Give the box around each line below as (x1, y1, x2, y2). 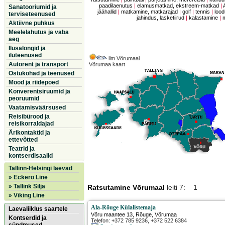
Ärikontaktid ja (9, 129, 50, 136)
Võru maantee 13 (91, 211, 133, 218)
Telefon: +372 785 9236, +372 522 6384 (91, 217, 187, 224)
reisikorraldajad (9, 120, 54, 127)
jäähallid (97, 9, 117, 15)
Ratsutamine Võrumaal (87, 183, 165, 192)
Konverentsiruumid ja (9, 88, 70, 95)
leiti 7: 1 (165, 183, 197, 192)
